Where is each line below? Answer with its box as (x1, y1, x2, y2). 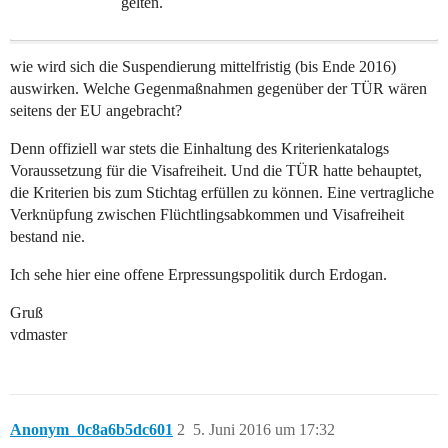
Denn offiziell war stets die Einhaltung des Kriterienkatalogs (10, 140, 389, 158)
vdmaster (10, 326, 67, 344)
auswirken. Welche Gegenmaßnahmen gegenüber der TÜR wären (10, 80, 427, 98)
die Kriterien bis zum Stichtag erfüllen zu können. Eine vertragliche (10, 184, 434, 202)
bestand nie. (10, 228, 85, 246)
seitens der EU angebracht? (10, 102, 182, 120)
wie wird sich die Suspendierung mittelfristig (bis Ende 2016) (10, 58, 396, 76)
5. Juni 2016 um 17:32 (193, 421, 335, 439)
